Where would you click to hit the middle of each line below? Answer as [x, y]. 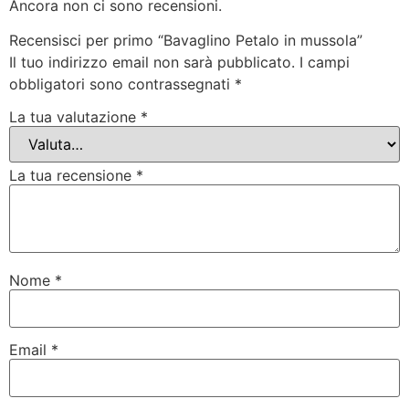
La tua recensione [73, 175]
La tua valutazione [75, 116]
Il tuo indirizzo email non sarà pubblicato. [152, 63]
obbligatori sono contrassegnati [122, 84]
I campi [325, 63]
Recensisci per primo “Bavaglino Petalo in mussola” [186, 41]
